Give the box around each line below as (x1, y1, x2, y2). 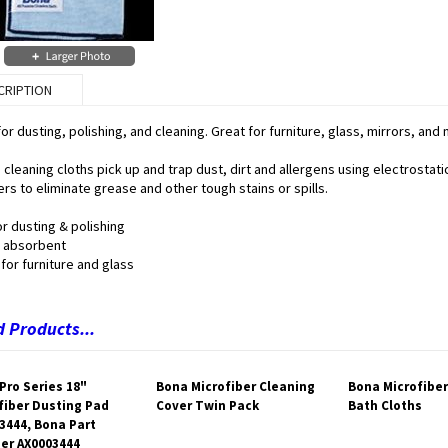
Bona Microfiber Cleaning (156, 378, 315, 395)
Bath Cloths (348, 397, 422, 414)
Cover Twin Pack (156, 397, 259, 414)
